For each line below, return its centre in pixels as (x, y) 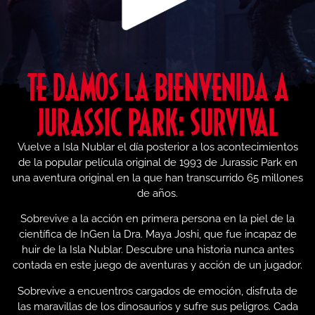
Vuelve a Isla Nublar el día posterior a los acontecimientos (157, 147)
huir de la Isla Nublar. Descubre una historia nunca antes (157, 250)
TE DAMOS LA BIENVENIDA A (157, 86)
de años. (157, 193)
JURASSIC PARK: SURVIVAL (157, 121)
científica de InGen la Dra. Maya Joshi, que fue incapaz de (157, 234)
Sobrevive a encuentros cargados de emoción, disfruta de (157, 291)
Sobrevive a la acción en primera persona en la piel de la (157, 219)
